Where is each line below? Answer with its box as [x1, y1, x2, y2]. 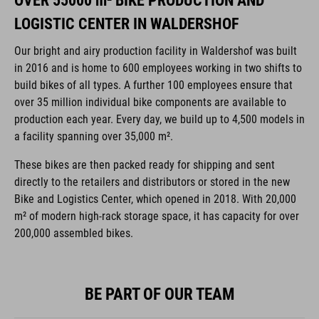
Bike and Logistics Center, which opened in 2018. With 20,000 [14, 192, 296, 206]
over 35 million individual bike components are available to [14, 95, 286, 110]
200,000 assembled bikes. [14, 226, 133, 241]
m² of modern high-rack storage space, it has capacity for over [14, 209, 299, 224]
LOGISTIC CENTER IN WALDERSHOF [14, 15, 239, 33]
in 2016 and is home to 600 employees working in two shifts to [14, 61, 302, 75]
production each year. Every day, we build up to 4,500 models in [14, 113, 305, 127]
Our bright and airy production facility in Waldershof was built [14, 44, 297, 58]
